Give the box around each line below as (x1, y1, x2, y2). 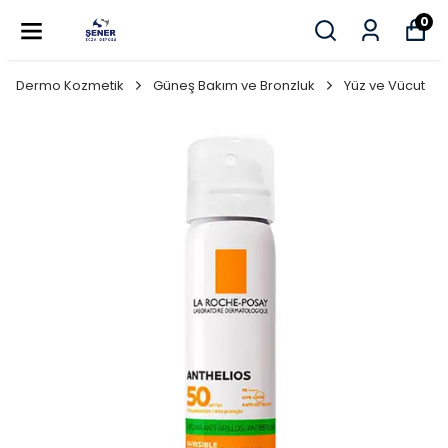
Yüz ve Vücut (344, 76, 425, 95)
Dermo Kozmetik (16, 76, 124, 95)
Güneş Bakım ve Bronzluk (153, 76, 315, 95)
